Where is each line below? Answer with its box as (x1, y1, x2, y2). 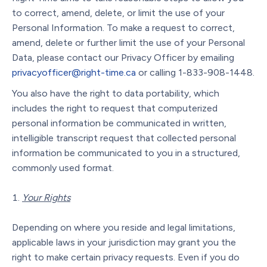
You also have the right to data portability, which (12, 87, 219, 99)
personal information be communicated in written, (12, 117, 226, 129)
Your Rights (22, 191, 70, 203)
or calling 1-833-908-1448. (136, 66, 254, 78)
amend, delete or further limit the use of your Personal (12, 36, 245, 48)
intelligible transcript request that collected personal (12, 132, 236, 144)
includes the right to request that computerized (12, 102, 218, 114)
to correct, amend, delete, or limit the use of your (12, 7, 225, 18)
